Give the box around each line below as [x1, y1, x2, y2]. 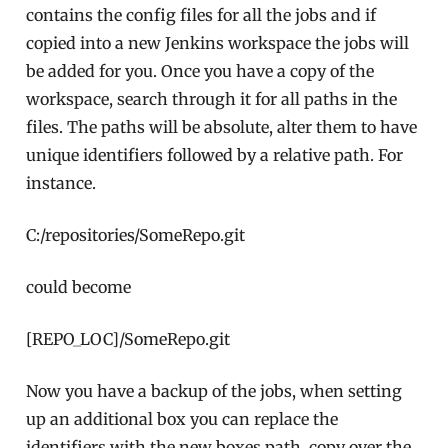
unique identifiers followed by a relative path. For [26, 145, 404, 166]
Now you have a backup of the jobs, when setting [26, 381, 403, 402]
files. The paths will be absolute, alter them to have [26, 117, 418, 138]
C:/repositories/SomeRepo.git [26, 225, 246, 246]
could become [26, 277, 132, 298]
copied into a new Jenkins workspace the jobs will [26, 33, 410, 54]
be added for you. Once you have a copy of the [26, 61, 375, 82]
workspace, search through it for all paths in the [26, 89, 398, 110]
